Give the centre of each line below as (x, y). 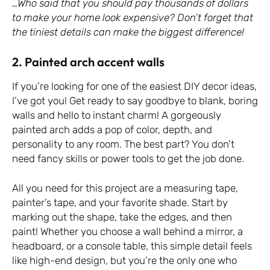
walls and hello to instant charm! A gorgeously (117, 115)
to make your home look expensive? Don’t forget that (133, 18)
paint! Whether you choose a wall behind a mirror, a (127, 232)
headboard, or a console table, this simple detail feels (132, 246)
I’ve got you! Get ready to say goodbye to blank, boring (135, 100)
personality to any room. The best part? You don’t (123, 144)
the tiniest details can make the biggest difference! (128, 32)
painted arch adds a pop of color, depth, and (112, 129)
